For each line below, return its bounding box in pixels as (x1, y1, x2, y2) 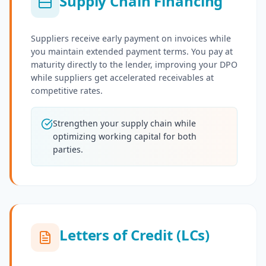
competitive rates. (31, 85, 103, 97)
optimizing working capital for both (53, 131, 197, 142)
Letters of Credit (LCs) (59, 225, 210, 245)
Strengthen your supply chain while (53, 118, 196, 129)
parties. (53, 144, 83, 156)
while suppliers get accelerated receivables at (31, 72, 214, 84)
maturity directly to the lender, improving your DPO (31, 59, 237, 71)
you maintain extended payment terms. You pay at (31, 46, 233, 58)
